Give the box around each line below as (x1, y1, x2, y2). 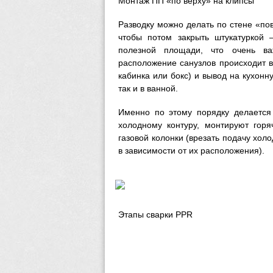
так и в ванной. (118, 83, 178, 93)
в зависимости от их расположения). (118, 146, 264, 155)
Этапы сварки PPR (118, 210, 193, 219)
